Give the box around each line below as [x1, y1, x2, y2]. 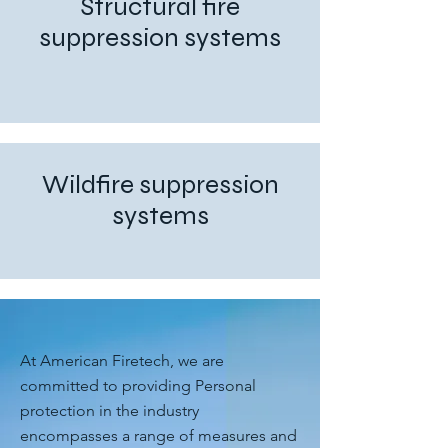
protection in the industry [20, 401, 199, 420]
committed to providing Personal [20, 376, 256, 395]
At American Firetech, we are [20, 351, 224, 370]
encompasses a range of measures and [20, 426, 297, 445]
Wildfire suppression [41, 169, 279, 200]
